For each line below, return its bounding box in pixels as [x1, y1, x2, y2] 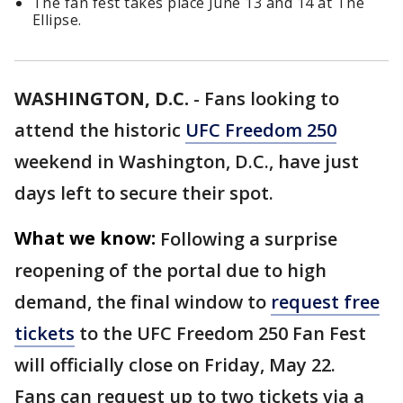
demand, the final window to [14, 290, 271, 315]
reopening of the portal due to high [14, 258, 327, 283]
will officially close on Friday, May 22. [14, 353, 336, 378]
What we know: [14, 226, 156, 251]
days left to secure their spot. [14, 181, 273, 206]
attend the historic [14, 118, 185, 143]
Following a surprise [160, 227, 337, 252]
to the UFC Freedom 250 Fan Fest [75, 321, 366, 346]
